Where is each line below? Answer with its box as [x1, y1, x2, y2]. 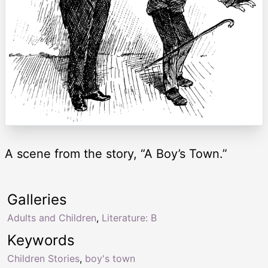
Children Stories [7, 252, 80, 264]
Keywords [7, 231, 75, 249]
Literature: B [102, 211, 157, 224]
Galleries [7, 190, 67, 208]
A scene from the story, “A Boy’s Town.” [5, 146, 227, 161]
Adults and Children [7, 211, 96, 224]
